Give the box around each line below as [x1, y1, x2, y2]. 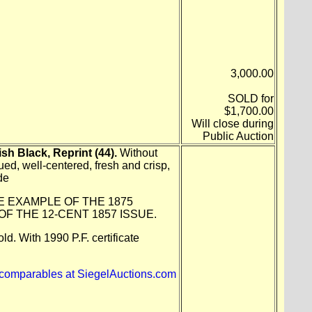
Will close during [191, 117, 274, 130]
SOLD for [227, 92, 274, 104]
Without [116, 146, 157, 159]
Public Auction [202, 130, 274, 142]
